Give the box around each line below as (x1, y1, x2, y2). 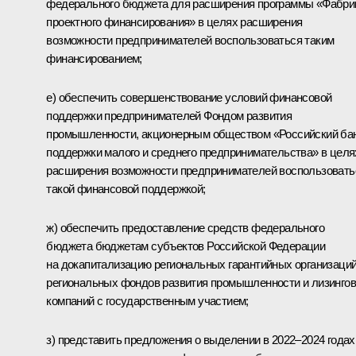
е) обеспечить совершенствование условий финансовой (46, 90, 332, 104)
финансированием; (46, 51, 142, 65)
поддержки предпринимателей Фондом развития (46, 108, 292, 122)
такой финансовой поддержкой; (46, 181, 206, 195)
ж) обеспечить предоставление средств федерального (46, 220, 324, 234)
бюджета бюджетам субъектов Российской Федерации (46, 238, 326, 253)
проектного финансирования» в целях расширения (46, 14, 303, 29)
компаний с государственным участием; (46, 293, 249, 308)
